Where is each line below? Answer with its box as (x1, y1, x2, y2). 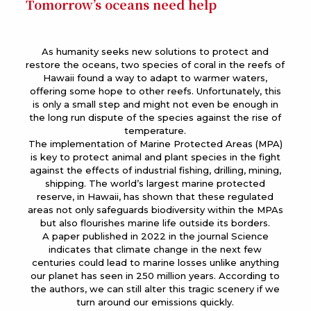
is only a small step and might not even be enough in (32, 99, 278, 110)
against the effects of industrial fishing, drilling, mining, (29, 165, 281, 176)
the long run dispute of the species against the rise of (29, 112, 282, 123)
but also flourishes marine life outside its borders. (40, 217, 271, 228)
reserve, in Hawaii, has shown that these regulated (37, 191, 274, 202)
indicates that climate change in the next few (49, 244, 262, 255)
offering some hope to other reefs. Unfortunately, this (29, 85, 281, 96)
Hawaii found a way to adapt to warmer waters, (43, 72, 268, 83)
